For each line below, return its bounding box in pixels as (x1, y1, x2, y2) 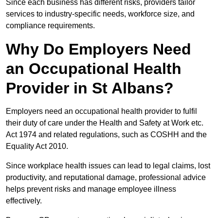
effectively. (6, 197, 42, 205)
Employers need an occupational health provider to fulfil (6, 107, 197, 116)
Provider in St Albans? (6, 79, 174, 97)
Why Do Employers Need (6, 40, 191, 58)
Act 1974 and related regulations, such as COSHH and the (6, 130, 207, 139)
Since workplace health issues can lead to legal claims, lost (6, 162, 210, 170)
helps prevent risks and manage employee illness (6, 185, 176, 194)
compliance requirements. (6, 21, 95, 30)
